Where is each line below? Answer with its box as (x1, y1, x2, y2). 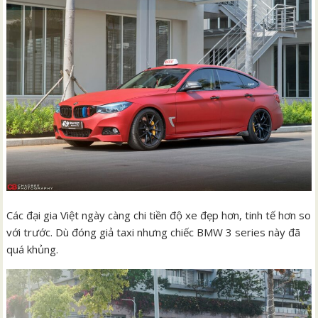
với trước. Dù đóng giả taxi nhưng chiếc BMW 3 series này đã (6, 225, 301, 239)
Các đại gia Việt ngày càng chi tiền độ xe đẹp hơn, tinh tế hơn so (6, 208, 312, 222)
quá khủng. (6, 242, 59, 256)
